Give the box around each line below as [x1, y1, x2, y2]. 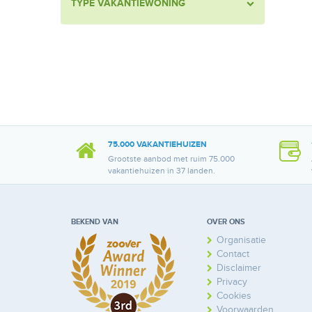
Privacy [217, 276, 247, 288]
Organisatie [217, 234, 266, 247]
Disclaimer [217, 262, 261, 274]
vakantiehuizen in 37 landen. [107, 166, 215, 177]
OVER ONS [207, 217, 245, 227]
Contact [217, 248, 249, 260]
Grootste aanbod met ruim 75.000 [107, 154, 235, 165]
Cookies [217, 290, 251, 302]
